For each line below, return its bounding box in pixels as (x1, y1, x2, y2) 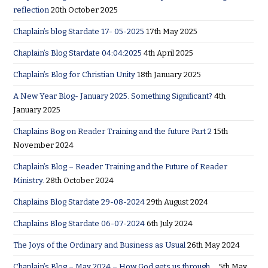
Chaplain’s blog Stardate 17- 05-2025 (13, 27, 145, 36)
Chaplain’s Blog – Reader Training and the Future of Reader (13, 162, 228, 172)
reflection (13, 5, 50, 15)
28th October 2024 (46, 176, 114, 185)
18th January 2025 (137, 70, 202, 80)
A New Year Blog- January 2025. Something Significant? (13, 92, 213, 101)
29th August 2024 (147, 197, 209, 207)
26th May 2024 (187, 240, 240, 250)
